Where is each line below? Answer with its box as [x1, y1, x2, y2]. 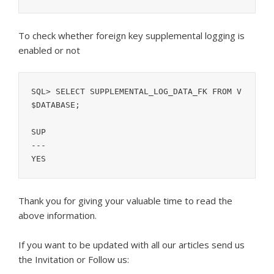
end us [217, 239, 245, 251]
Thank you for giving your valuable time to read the [18, 194, 232, 207]
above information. [18, 209, 97, 221]
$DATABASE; [31, 100, 80, 109]
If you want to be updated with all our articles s [18, 239, 217, 251]
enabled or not [18, 44, 80, 56]
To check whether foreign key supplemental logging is [18, 29, 245, 42]
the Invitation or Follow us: [18, 253, 129, 265]
